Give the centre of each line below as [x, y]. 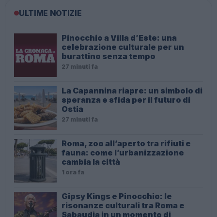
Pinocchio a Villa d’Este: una [119, 38]
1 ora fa [73, 172]
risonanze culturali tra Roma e [123, 206]
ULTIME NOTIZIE [50, 13]
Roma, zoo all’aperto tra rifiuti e [126, 144]
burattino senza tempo [108, 56]
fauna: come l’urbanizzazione [123, 153]
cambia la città [91, 162]
